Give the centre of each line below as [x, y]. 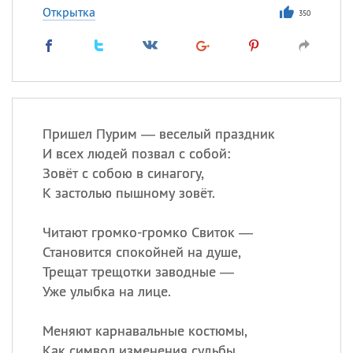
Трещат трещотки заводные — [138, 271]
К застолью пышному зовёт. [128, 193]
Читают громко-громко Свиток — [147, 232]
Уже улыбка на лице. [106, 291]
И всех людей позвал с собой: [136, 153]
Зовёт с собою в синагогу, [123, 173]
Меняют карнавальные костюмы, [145, 331]
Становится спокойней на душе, [141, 252]
